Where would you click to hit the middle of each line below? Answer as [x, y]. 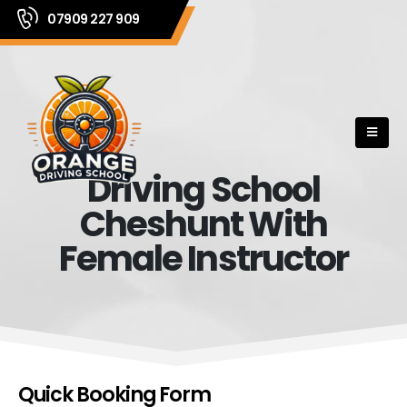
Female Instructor [203, 258]
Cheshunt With [203, 223]
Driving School [203, 189]
